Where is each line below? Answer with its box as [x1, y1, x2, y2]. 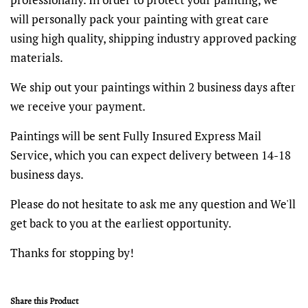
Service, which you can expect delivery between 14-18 [10, 146, 291, 163]
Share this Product [10, 294, 78, 307]
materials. [10, 49, 63, 65]
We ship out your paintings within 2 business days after [10, 78, 296, 95]
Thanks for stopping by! [10, 244, 134, 261]
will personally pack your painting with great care [10, 10, 269, 27]
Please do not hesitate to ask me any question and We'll [10, 195, 296, 212]
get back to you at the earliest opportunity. [10, 214, 232, 231]
